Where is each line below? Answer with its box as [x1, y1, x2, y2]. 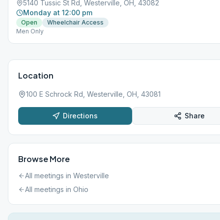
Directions [63, 111, 98, 120]
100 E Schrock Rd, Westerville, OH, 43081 [26, 90, 161, 98]
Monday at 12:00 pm [23, 8, 92, 17]
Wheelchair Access [47, 19, 104, 26]
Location [18, 70, 54, 81]
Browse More [18, 154, 70, 164]
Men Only [16, 27, 44, 35]
